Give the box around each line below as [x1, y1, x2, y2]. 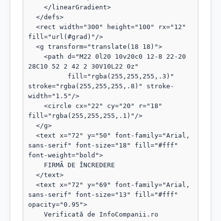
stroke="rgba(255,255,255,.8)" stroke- [28, 82, 174, 90]
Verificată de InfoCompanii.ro [28, 211, 44, 218]
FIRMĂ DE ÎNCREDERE [28, 161, 44, 169]
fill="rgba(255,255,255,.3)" [28, 73, 68, 80]
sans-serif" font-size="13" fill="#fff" [28, 191, 178, 198]
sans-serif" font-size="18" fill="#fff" [28, 142, 178, 149]
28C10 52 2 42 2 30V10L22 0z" [28, 63, 139, 70]
